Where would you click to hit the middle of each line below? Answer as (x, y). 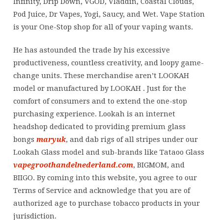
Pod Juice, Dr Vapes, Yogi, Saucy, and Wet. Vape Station (109, 14)
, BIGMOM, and (159, 165)
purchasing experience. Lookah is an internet (94, 114)
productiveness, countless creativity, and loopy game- (108, 63)
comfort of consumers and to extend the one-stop (100, 101)
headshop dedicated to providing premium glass (99, 126)
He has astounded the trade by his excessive (91, 50)
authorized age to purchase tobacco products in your (106, 203)
